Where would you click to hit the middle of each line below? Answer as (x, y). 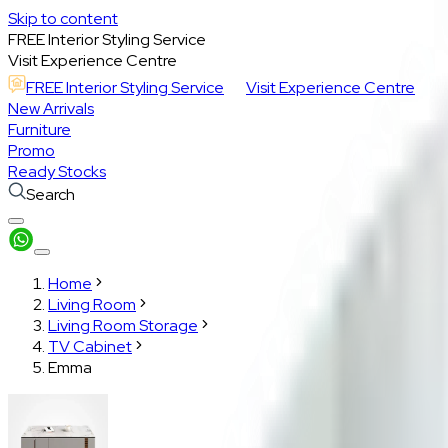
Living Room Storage (115, 325)
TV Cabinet (82, 346)
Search (42, 194)
